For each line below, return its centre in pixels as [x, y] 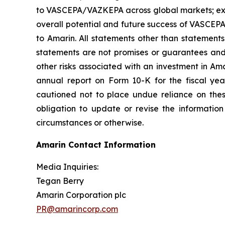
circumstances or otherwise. [91, 123]
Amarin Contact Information [96, 145]
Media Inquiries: [69, 167]
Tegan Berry [62, 181]
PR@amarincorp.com [77, 209]
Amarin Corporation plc [83, 195]
